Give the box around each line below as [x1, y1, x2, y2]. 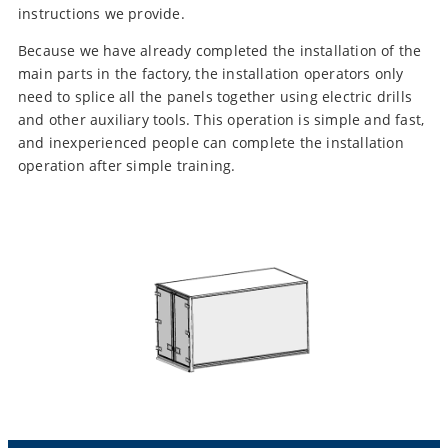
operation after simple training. [18, 156, 236, 176]
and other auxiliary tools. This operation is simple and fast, [18, 110, 425, 130]
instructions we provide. [18, 4, 185, 24]
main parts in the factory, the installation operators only [18, 64, 404, 84]
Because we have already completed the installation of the [18, 41, 422, 61]
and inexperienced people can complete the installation [18, 133, 404, 153]
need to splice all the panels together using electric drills [18, 87, 413, 107]
